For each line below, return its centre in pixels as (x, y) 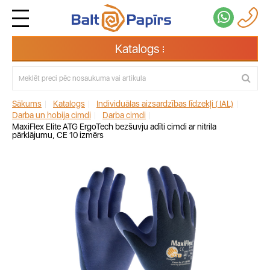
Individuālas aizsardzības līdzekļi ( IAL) (165, 104)
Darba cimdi (124, 115)
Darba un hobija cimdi (52, 115)
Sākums (27, 104)
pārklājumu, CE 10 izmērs (58, 135)
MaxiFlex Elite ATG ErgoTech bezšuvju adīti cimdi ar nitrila (114, 127)
